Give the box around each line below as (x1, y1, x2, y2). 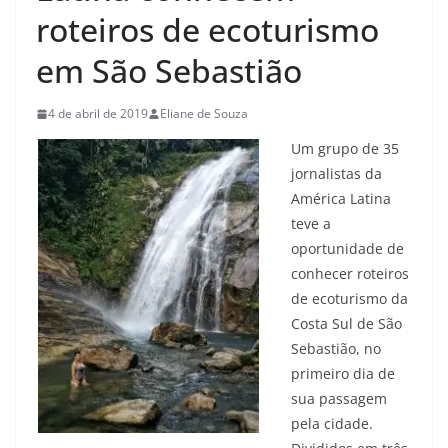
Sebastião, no (291, 339, 381, 358)
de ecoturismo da (291, 289, 408, 308)
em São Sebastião (36, 49, 302, 92)
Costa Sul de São (291, 314, 402, 333)
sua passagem (291, 389, 387, 408)
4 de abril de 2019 (48, 105, 148, 122)
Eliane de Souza (160, 105, 248, 122)
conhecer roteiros (291, 264, 409, 283)
